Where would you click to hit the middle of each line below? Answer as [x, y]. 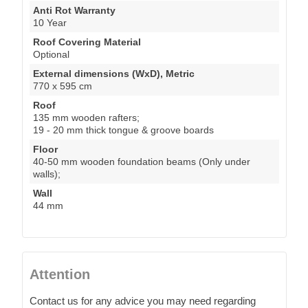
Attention [60, 274]
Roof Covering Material [87, 42]
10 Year [50, 22]
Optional [51, 54]
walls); [47, 174]
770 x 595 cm [63, 86]
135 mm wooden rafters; [86, 117]
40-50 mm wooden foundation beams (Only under [142, 161]
